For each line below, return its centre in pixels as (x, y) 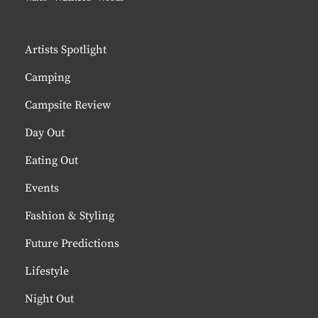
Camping (48, 77)
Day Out (45, 133)
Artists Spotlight (66, 50)
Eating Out (51, 160)
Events (42, 188)
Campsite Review (68, 105)
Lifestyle (47, 271)
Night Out (49, 299)
